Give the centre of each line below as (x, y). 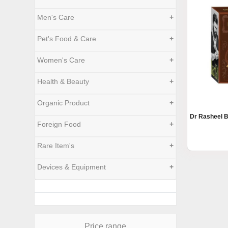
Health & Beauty (63, 81)
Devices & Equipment (72, 167)
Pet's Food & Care (67, 39)
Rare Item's (56, 146)
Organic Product (64, 103)
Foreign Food (59, 124)
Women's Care (61, 60)
